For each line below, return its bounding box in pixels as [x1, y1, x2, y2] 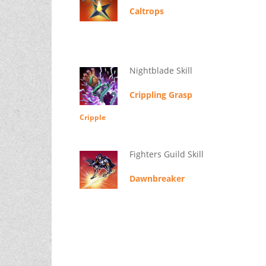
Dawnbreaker [129, 173, 185, 185]
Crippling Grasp [129, 89, 192, 101]
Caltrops [129, 5, 164, 17]
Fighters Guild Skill [129, 148, 204, 160]
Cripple [79, 112, 106, 123]
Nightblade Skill [129, 65, 192, 77]
